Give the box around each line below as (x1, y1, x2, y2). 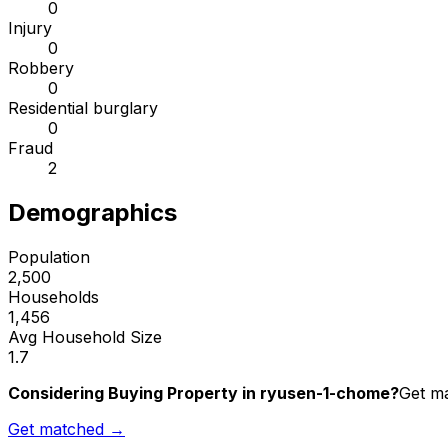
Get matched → (8, 419, 125, 440)
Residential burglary (8, 98, 158, 119)
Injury (8, 18, 52, 39)
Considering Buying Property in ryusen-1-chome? (8, 383, 399, 404)
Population (8, 247, 90, 268)
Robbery (8, 58, 74, 79)
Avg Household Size (8, 327, 162, 348)
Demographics (8, 198, 177, 228)
